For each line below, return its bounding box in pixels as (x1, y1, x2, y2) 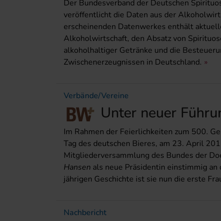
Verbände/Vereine (64, 90, 129, 102)
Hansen (64, 161, 91, 173)
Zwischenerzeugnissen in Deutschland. (64, 57, 202, 68)
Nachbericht (64, 207, 107, 218)
